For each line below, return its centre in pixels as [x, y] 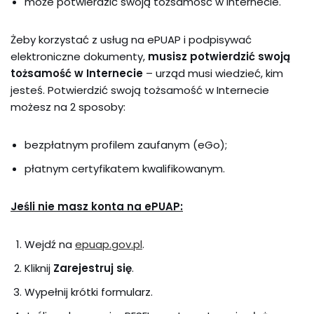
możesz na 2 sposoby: [68, 107]
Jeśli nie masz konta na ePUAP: [97, 206]
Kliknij [39, 268]
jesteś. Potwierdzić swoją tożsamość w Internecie [140, 90]
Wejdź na [50, 244]
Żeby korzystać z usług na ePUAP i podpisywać [131, 40]
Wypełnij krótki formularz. [89, 292]
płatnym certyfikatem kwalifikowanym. [125, 169]
